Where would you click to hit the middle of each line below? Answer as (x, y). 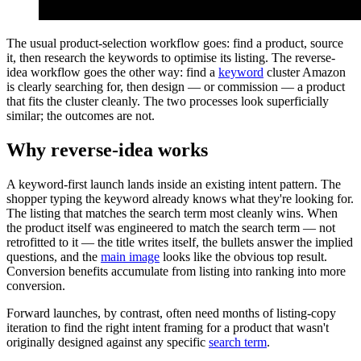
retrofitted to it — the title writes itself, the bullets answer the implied (180, 242)
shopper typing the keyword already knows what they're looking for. (180, 198)
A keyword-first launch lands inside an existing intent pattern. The (174, 184)
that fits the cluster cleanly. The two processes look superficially (168, 101)
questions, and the (54, 256)
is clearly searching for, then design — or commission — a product (176, 86)
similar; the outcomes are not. (81, 115)
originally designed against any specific (108, 342)
